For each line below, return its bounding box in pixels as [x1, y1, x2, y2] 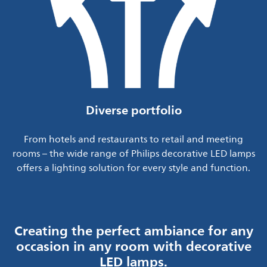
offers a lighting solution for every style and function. [17, 160, 250, 176]
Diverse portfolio [85, 100, 182, 122]
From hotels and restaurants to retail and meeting [24, 132, 243, 148]
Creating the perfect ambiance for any [14, 219, 253, 243]
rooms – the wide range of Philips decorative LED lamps [12, 146, 255, 162]
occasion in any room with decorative [15, 235, 252, 258]
